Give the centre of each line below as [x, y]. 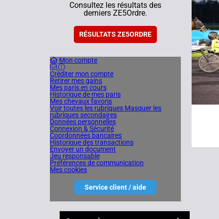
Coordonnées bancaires [86, 135]
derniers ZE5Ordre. [115, 13]
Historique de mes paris [85, 94]
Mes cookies [68, 170]
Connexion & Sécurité [82, 129]
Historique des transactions [92, 142]
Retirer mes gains [76, 81]
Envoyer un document [83, 149]
